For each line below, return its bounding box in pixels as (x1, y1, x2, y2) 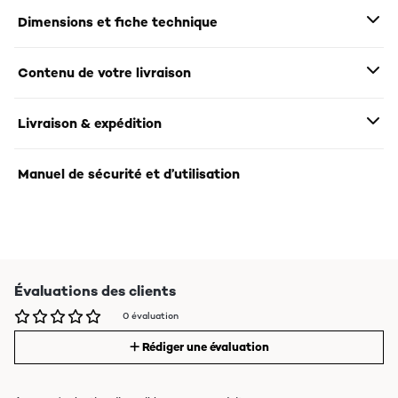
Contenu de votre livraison (18, 64, 191, 82)
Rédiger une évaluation (141, 339, 269, 355)
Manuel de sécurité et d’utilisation (18, 165, 240, 183)
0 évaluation (123, 310, 179, 322)
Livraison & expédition (18, 115, 162, 132)
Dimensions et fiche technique (18, 13, 218, 31)
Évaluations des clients (14, 282, 176, 301)
